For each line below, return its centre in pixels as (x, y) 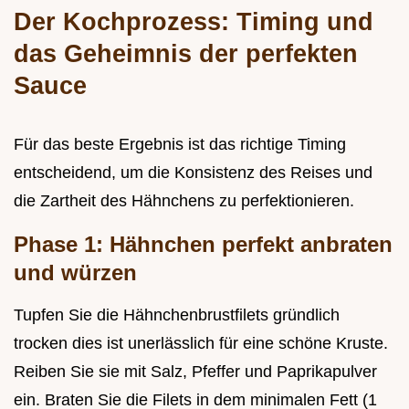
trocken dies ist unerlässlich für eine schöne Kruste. (201, 343)
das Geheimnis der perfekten (186, 53)
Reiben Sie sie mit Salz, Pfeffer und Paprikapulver (195, 371)
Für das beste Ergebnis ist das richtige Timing (180, 144)
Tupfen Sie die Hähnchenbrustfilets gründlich (177, 315)
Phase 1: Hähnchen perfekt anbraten (203, 244)
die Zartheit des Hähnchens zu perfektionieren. (184, 200)
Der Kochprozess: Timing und (194, 21)
